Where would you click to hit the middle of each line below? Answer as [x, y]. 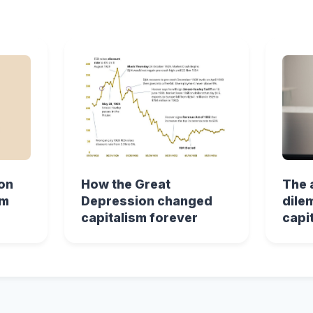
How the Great [126, 184]
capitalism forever [139, 218]
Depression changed [147, 201]
